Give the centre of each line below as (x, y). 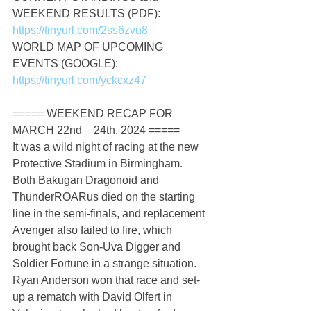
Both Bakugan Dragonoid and (87, 180)
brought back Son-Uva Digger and (98, 247)
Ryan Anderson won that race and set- (106, 280)
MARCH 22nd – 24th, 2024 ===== (96, 131)
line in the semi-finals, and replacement (110, 214)
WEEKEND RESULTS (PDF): (88, 14)
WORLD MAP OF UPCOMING (89, 47)
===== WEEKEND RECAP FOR (94, 114)
